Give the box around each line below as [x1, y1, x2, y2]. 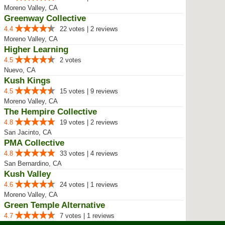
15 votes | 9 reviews [60, 87, 118, 95]
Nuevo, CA [4, 66, 36, 74]
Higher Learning [4, 45, 68, 54]
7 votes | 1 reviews [60, 212, 115, 219]
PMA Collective [4, 138, 64, 148]
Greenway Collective [4, 14, 86, 23]
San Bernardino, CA [4, 160, 62, 167]
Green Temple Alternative [4, 200, 105, 210]
